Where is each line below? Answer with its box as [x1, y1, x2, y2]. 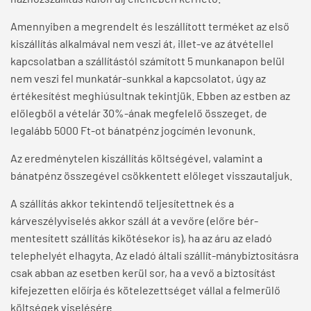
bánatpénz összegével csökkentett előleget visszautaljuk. [10, 169, 292, 183]
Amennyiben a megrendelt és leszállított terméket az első [10, 19, 289, 33]
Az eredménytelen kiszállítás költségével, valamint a [10, 151, 262, 165]
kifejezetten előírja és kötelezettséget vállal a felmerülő [10, 283, 280, 297]
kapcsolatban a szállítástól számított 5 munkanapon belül [10, 54, 285, 68]
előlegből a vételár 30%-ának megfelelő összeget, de [10, 106, 267, 120]
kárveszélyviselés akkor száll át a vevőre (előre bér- [10, 214, 258, 228]
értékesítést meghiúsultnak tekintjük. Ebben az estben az [10, 89, 290, 103]
